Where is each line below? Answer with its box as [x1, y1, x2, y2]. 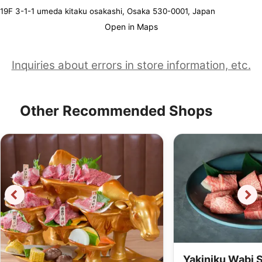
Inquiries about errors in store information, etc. [11, 58, 251, 73]
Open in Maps [104, 22, 158, 32]
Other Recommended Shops [19, 102, 212, 120]
